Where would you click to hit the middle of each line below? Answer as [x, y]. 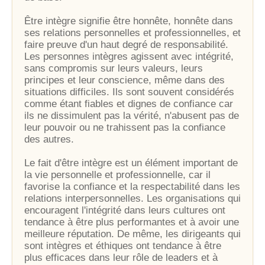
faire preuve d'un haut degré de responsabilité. [126, 45]
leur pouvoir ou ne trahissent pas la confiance [125, 127]
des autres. [49, 139]
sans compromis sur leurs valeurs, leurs [114, 68]
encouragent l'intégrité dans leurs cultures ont [125, 210]
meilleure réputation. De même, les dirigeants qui [132, 234]
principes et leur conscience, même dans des [125, 80]
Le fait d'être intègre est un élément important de [131, 163]
